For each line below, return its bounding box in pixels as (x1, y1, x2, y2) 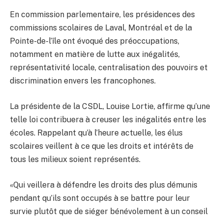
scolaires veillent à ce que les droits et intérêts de (10, 141, 193, 151)
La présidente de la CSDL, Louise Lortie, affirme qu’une (10, 102, 210, 111)
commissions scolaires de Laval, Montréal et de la (10, 23, 192, 33)
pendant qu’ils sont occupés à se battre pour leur (10, 193, 190, 203)
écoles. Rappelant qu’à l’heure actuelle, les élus (10, 128, 183, 138)
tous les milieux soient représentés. (10, 155, 140, 165)
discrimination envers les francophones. (10, 76, 156, 86)
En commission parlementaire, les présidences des (10, 10, 195, 20)
